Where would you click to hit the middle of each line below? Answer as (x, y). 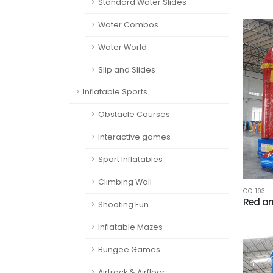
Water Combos (128, 25)
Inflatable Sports (115, 92)
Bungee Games (129, 250)
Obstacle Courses (134, 114)
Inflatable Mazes (130, 227)
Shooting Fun (123, 204)
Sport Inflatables (130, 159)
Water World (122, 47)
